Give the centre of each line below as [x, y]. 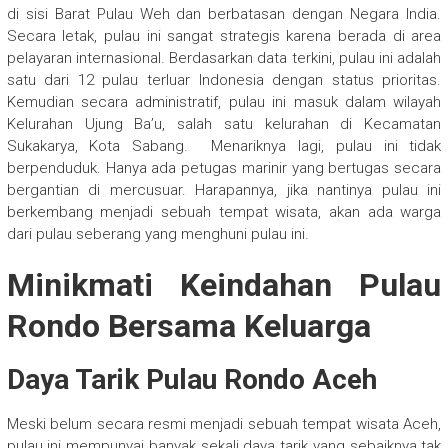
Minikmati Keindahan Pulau [224, 285]
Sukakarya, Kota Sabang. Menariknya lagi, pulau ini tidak [224, 146]
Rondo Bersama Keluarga [188, 326]
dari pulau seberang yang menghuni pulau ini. [157, 234]
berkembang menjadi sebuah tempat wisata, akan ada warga [224, 212]
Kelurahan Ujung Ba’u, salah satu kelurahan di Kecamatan [224, 124]
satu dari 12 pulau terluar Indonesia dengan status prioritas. [224, 80]
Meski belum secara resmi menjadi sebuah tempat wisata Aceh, [224, 424]
